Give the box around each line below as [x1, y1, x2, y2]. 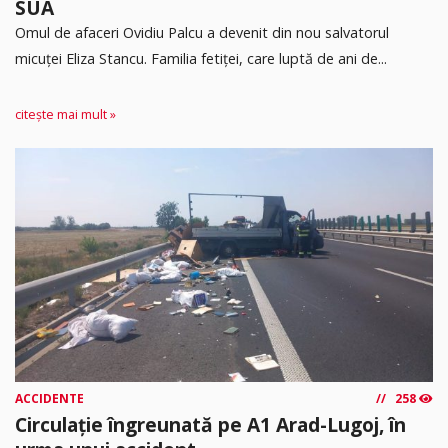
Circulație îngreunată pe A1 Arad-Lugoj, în [15, 411, 406, 439]
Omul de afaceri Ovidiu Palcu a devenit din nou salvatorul [15, 22, 389, 42]
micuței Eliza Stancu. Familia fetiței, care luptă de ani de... [15, 48, 387, 68]
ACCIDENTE [15, 390, 84, 408]
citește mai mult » [15, 106, 116, 124]
